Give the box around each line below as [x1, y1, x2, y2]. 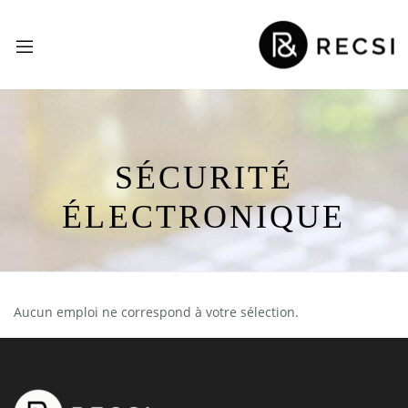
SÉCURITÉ [114, 158, 294, 196]
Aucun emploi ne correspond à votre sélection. [14, 302, 299, 321]
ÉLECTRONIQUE [62, 198, 346, 235]
